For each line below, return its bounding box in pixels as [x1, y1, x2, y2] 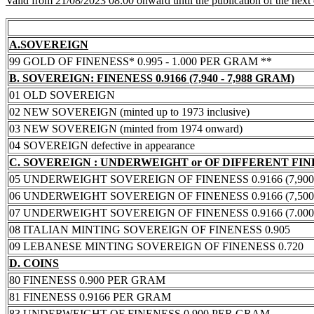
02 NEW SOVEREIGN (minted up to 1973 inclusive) [9, 105, 250, 118]
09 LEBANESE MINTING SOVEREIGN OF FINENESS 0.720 [9, 240, 303, 252]
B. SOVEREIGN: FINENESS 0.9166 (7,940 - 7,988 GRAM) [9, 71, 294, 84]
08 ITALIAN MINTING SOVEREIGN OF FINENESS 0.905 [9, 223, 290, 235]
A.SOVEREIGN [9, 38, 88, 50]
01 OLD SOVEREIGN [9, 88, 115, 101]
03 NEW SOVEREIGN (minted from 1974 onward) [9, 122, 243, 135]
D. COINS [9, 257, 59, 269]
